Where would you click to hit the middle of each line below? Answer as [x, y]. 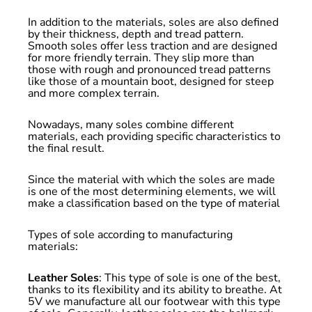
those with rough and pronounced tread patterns [149, 70]
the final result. [66, 148]
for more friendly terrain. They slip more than [141, 58]
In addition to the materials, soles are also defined [153, 22]
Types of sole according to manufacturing [130, 235]
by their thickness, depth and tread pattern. [135, 34]
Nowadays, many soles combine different [131, 125]
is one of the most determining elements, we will [151, 192]
